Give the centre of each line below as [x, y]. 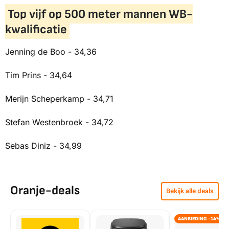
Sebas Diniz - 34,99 [43, 146]
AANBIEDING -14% [200, 219]
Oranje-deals [45, 191]
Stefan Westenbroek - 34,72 [59, 122]
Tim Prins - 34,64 [39, 75]
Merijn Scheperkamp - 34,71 [59, 99]
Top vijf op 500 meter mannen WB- [100, 14]
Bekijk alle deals [190, 191]
